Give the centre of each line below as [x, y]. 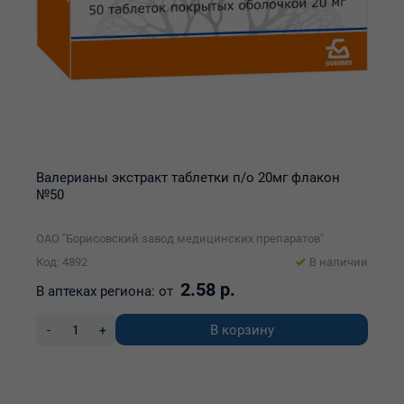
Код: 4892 [62, 262]
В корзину [242, 330]
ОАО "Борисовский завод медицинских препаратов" [180, 239]
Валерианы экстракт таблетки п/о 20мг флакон [188, 178]
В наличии [339, 262]
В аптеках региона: [96, 291]
